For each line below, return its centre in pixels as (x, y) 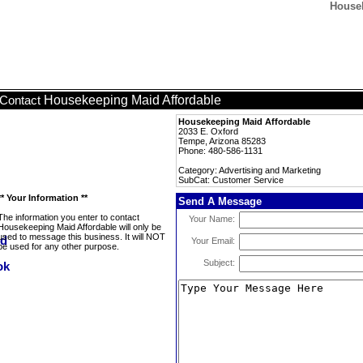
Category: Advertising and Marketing (250, 170)
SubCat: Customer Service (231, 180)
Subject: (219, 263)
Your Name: (212, 219)
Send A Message (220, 201)
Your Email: (213, 241)
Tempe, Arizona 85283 (222, 141)
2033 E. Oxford (208, 131)
